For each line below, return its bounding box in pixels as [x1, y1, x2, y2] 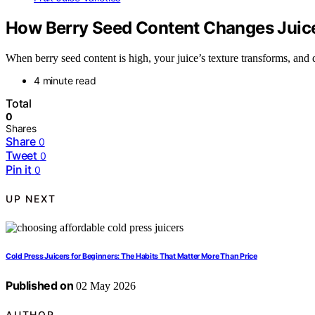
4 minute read [34, 74, 96, 86]
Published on [6, 278, 74, 292]
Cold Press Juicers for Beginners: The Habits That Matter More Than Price [6, 251, 257, 261]
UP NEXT [6, 193, 56, 205]
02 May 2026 [73, 279, 136, 292]
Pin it [6, 162, 32, 176]
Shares [6, 122, 37, 134]
